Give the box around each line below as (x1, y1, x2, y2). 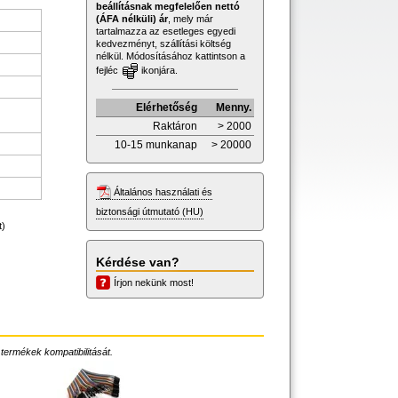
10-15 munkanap (115, 138, 197, 151)
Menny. (216, 100, 251, 114)
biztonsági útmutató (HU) (96, 205, 203, 217)
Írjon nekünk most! (114, 276, 194, 288)
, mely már (168, 12, 213, 24)
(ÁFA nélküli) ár (96, 12, 168, 24)
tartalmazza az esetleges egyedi (96, 25, 235, 36)
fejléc (96, 64, 121, 76)
